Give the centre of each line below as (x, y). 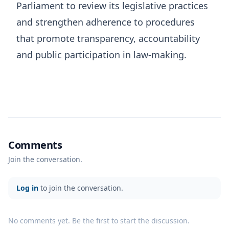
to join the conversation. (81, 188)
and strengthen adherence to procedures (106, 22)
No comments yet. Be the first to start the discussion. (99, 221)
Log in (27, 188)
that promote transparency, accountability (108, 39)
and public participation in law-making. (101, 55)
